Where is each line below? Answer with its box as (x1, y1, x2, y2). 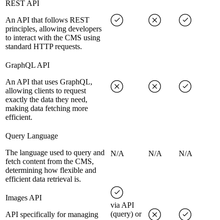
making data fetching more (5, 104, 88, 113)
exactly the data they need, (5, 95, 87, 104)
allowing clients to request (5, 86, 86, 95)
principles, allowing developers (5, 25, 102, 33)
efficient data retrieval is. (5, 175, 81, 184)
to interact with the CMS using (5, 33, 100, 42)
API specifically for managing (5, 210, 98, 219)
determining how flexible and (5, 166, 96, 175)
